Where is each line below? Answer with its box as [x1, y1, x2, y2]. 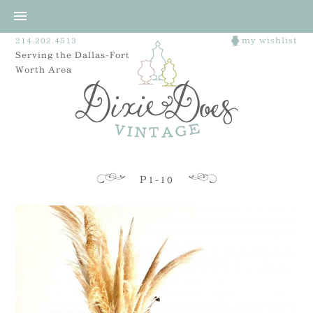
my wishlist [238, 35, 298, 45]
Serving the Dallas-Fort [15, 50, 131, 59]
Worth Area [15, 64, 73, 74]
